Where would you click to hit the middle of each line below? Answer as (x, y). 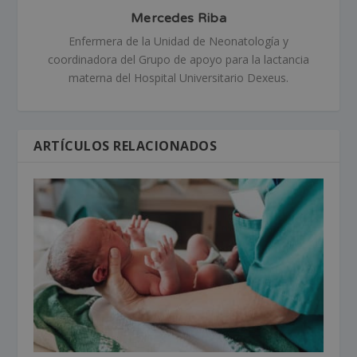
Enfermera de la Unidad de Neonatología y (178, 41)
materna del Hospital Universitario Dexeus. (178, 77)
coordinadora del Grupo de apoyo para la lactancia (178, 59)
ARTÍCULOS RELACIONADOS (126, 145)
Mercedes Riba (178, 18)
